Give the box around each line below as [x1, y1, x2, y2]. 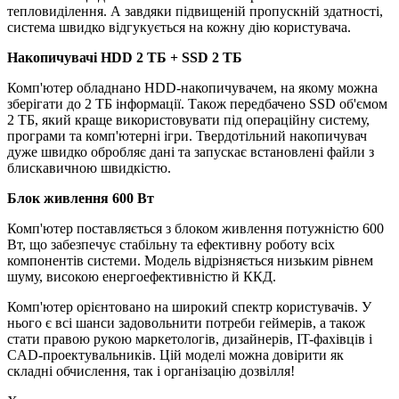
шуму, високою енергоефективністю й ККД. [7, 268, 276, 284]
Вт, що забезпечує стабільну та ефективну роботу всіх [7, 236, 335, 252]
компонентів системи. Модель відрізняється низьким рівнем [7, 252, 373, 268]
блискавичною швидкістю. [7, 159, 171, 175]
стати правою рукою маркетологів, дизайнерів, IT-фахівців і [7, 330, 372, 346]
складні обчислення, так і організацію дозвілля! [7, 362, 295, 379]
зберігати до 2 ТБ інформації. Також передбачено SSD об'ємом [7, 95, 387, 111]
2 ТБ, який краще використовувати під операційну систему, [7, 111, 370, 127]
